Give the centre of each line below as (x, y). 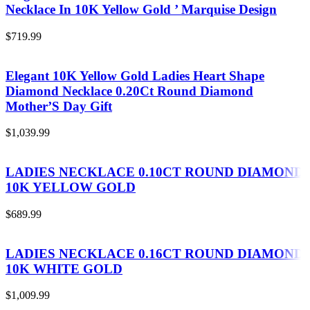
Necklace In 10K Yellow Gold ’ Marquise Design (141, 10)
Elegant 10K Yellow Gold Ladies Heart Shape (135, 75)
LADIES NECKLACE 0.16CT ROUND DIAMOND (155, 253)
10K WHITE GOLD (64, 268)
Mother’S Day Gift (59, 106)
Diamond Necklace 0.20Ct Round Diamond (129, 91)
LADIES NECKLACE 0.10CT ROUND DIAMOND (155, 172)
